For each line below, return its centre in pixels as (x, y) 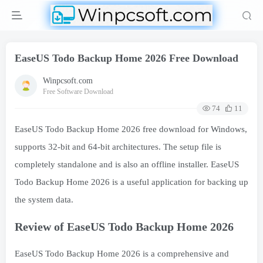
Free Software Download (78, 91)
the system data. (44, 200)
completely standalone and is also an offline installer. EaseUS (127, 164)
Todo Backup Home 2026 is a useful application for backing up (131, 182)
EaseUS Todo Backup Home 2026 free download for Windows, (131, 129)
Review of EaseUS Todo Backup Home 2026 (124, 227)
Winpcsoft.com (68, 80)
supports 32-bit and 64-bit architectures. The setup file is (118, 147)
